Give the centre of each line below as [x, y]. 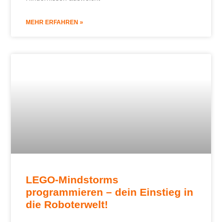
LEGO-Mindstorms [72, 180]
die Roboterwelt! [67, 205]
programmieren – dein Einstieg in [110, 192]
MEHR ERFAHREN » [55, 22]
